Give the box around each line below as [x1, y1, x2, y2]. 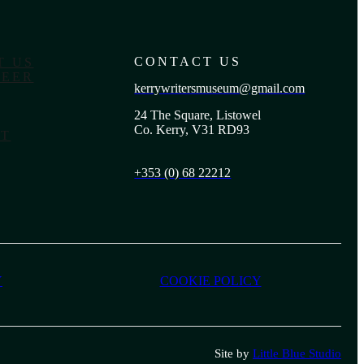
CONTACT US [134, 54, 242, 68]
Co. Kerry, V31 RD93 [134, 123, 250, 136]
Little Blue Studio [253, 347, 341, 360]
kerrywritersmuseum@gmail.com [134, 81, 305, 95]
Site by [214, 347, 253, 360]
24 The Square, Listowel [134, 108, 262, 122]
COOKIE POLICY [159, 274, 262, 288]
